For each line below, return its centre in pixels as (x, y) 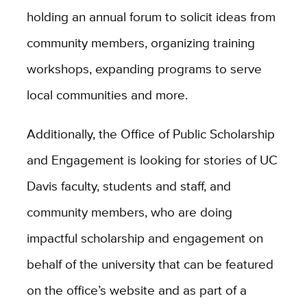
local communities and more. (107, 95)
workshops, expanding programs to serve (144, 69)
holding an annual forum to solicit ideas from (151, 17)
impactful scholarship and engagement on (145, 238)
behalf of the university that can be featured (150, 264)
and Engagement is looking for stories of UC (152, 160)
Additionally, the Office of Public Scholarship (150, 134)
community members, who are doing (129, 212)
